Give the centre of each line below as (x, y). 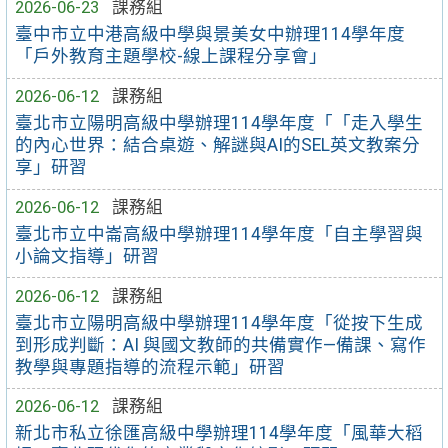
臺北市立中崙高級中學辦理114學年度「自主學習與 (219, 233)
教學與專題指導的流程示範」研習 (150, 366)
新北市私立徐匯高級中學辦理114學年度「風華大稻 (219, 433)
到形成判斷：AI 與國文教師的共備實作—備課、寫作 (221, 344)
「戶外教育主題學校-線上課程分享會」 (171, 56)
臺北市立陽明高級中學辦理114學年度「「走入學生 (219, 123)
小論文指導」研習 (87, 255)
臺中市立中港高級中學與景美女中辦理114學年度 (210, 34)
